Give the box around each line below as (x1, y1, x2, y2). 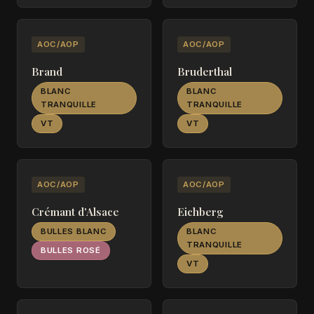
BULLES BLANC (41, 226, 107, 236)
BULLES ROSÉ (41, 245, 101, 255)
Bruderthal (177, 64, 232, 78)
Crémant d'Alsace (32, 205, 119, 219)
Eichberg (177, 205, 224, 219)
